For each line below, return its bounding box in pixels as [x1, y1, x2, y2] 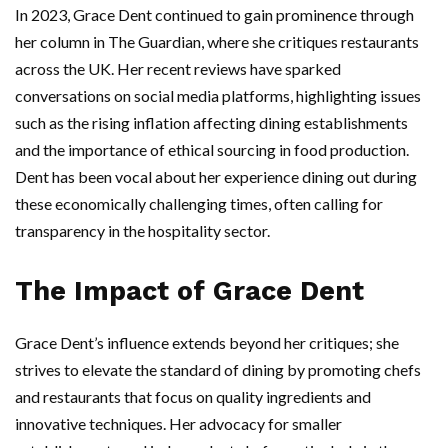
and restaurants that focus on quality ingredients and [15, 387, 371, 407]
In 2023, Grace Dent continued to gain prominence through [15, 5, 414, 25]
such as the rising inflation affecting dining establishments [15, 113, 408, 133]
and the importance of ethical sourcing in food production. [15, 140, 409, 160]
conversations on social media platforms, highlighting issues [15, 86, 421, 106]
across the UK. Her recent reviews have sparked [15, 59, 341, 79]
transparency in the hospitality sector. [15, 221, 270, 241]
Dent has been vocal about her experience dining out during [15, 167, 417, 187]
